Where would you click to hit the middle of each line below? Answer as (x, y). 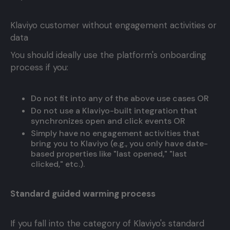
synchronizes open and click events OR (108, 121)
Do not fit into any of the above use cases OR (120, 99)
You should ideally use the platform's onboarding (108, 55)
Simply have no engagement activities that (115, 133)
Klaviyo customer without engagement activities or (113, 25)
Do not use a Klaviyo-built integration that (114, 111)
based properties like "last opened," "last (109, 154)
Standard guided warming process (83, 194)
